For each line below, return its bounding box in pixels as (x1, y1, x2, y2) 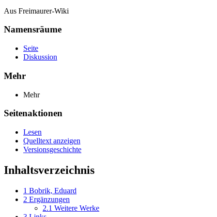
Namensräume (4, 24, 62, 35)
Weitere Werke (54, 203, 99, 212)
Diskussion (23, 53, 57, 62)
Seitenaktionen (4, 108, 62, 119)
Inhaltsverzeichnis (4, 163, 94, 176)
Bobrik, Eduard (29, 186, 77, 195)
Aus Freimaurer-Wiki (4, 6, 69, 15)
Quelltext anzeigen (23, 137, 80, 145)
